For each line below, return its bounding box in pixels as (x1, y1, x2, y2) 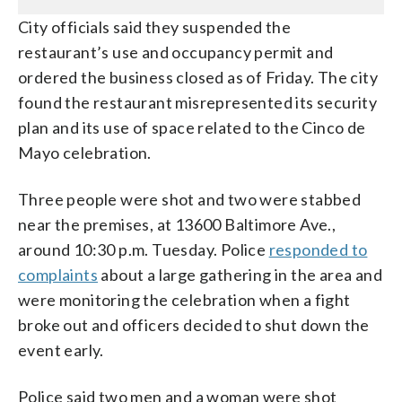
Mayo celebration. (18, 143, 152, 162)
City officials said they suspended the (18, 17, 292, 37)
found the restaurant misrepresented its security (18, 92, 378, 112)
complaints (18, 265, 99, 284)
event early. (18, 340, 104, 360)
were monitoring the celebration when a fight (18, 290, 351, 310)
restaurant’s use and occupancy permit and (18, 42, 334, 62)
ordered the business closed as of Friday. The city (18, 67, 378, 87)
